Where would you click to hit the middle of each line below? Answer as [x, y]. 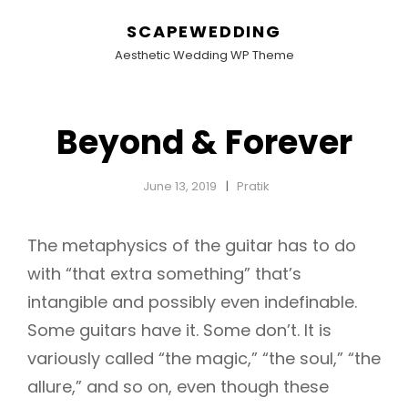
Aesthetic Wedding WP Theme [204, 55]
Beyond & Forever [204, 143]
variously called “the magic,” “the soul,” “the [204, 358]
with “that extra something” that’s [164, 274]
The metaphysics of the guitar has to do [192, 245]
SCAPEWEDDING [204, 31]
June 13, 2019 [179, 186]
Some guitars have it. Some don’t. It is [179, 330]
